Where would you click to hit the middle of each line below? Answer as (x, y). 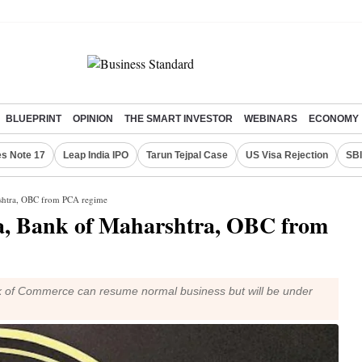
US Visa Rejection (287, 155)
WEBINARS (271, 119)
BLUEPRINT (34, 119)
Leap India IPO (96, 155)
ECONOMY (334, 119)
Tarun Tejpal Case (187, 155)
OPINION (93, 119)
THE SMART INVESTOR (179, 119)
